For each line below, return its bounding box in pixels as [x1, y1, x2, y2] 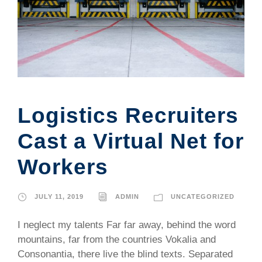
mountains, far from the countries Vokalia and [18, 234, 216, 246]
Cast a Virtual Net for [18, 129, 244, 154]
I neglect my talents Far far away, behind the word [18, 219, 236, 231]
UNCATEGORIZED [171, 193, 235, 201]
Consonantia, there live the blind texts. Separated [18, 249, 233, 260]
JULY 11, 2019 [35, 193, 84, 201]
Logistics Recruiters [18, 104, 239, 128]
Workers [18, 155, 108, 180]
